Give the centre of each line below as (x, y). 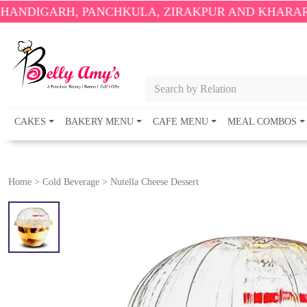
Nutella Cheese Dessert (153, 182)
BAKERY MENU (100, 122)
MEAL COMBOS (262, 122)
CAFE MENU (181, 122)
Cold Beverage (71, 182)
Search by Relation (195, 89)
